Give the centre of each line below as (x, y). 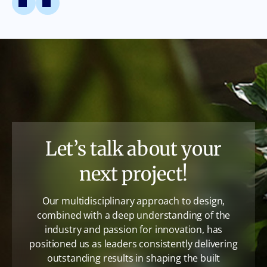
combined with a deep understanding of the (133, 215)
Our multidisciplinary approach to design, (133, 201)
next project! (133, 174)
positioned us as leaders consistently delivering (133, 243)
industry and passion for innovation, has (133, 229)
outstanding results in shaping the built (133, 258)
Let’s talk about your (133, 149)
